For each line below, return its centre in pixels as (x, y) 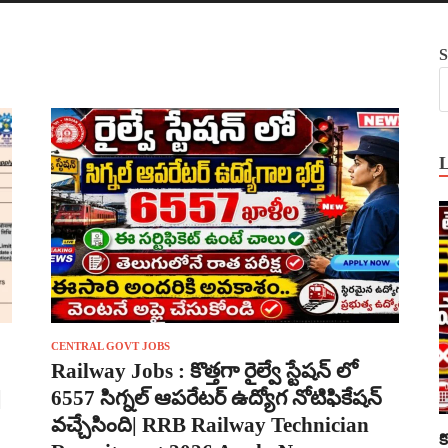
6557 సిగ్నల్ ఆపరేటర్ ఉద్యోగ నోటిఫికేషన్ (216, 397)
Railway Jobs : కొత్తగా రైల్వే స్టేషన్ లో (204, 370)
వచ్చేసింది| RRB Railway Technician (210, 424)
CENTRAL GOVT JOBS (110, 345)
